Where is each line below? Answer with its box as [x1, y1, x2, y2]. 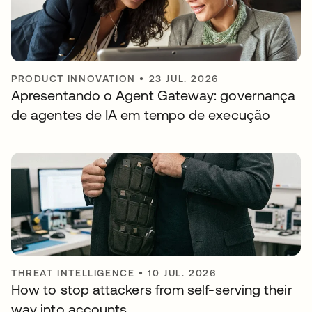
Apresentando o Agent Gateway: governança [11, 87, 296, 104]
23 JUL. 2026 [148, 73, 219, 85]
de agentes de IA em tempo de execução [11, 107, 270, 123]
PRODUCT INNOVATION [11, 73, 136, 85]
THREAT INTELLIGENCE [11, 267, 135, 279]
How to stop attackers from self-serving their [11, 281, 292, 298]
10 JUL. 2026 [148, 267, 217, 279]
